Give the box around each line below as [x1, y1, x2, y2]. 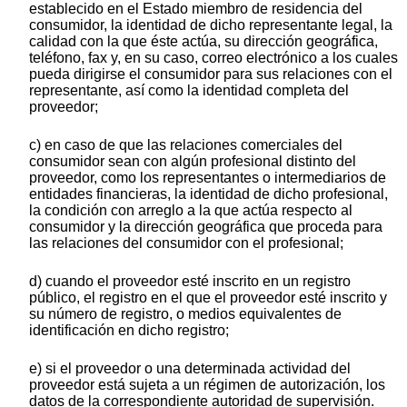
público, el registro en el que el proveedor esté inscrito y [29, 290, 387, 306]
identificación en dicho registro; [29, 323, 229, 339]
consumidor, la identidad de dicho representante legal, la [29, 17, 392, 34]
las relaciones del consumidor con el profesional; [29, 235, 343, 252]
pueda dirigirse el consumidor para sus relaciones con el [29, 66, 392, 83]
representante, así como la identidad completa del [29, 83, 349, 99]
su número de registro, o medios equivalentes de [29, 306, 342, 323]
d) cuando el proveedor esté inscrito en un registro [29, 273, 351, 290]
